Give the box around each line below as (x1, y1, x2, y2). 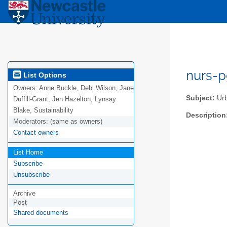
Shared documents (13, 209, 68, 217)
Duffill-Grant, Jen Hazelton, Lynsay (13, 95, 116, 103)
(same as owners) (50, 118, 102, 126)
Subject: (186, 94, 215, 102)
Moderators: (13, 118, 50, 126)
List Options (21, 70, 66, 79)
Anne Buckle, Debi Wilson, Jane (39, 84, 134, 92)
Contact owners (13, 129, 59, 137)
